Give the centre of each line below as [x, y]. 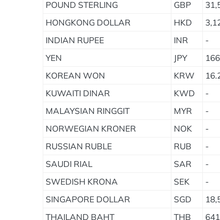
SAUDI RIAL [69, 164]
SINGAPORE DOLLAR [88, 199]
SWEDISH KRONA [82, 181]
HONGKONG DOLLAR [88, 22]
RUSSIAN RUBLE [79, 146]
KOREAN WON [75, 75]
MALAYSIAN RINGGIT [88, 111]
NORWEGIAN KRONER [91, 128]
